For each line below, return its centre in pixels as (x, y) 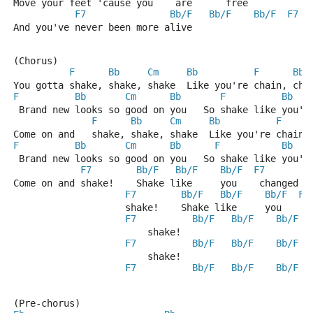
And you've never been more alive (103, 27)
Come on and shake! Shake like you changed (156, 183)
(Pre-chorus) (47, 303)
